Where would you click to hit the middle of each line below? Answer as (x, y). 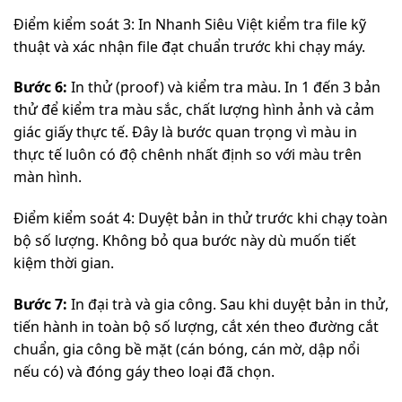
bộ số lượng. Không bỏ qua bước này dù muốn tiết (185, 241)
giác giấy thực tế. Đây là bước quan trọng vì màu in (185, 132)
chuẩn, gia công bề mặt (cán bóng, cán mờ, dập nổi (187, 349)
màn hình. (48, 177)
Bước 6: (40, 87)
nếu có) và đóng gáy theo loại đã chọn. (144, 371)
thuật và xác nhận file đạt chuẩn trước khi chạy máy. (189, 46)
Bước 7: (40, 304)
